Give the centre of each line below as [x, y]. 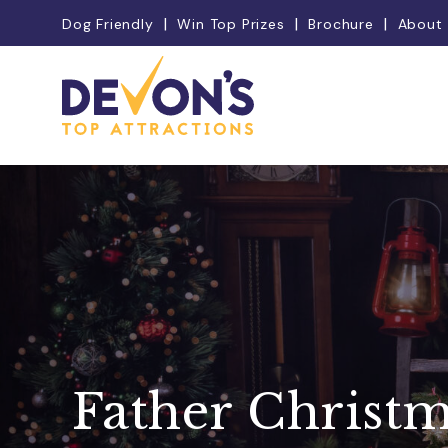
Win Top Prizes [231, 23]
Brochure [341, 23]
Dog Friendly [108, 23]
